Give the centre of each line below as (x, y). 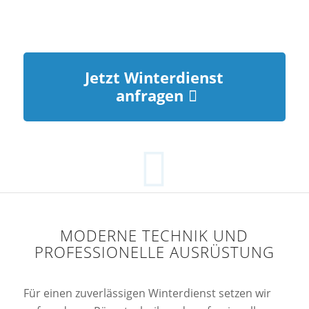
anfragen (150, 96)
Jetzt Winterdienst (154, 78)
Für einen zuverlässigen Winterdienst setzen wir (147, 293)
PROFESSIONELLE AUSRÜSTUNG (154, 252)
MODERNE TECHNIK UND (154, 236)
